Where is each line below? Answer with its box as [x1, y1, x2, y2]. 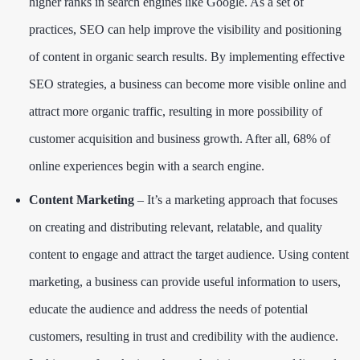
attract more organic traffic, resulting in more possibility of [29, 104, 322, 118]
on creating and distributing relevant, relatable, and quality [29, 219, 322, 234]
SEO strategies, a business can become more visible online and [29, 76, 346, 91]
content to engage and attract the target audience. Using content [29, 247, 349, 261]
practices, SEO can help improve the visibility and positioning [29, 22, 342, 36]
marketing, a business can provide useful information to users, [29, 274, 341, 288]
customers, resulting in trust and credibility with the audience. [29, 329, 338, 343]
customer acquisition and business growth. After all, [29, 131, 293, 145]
